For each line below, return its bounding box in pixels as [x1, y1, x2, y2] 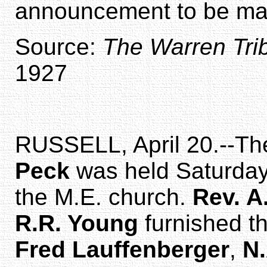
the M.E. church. [15, 184, 193, 210]
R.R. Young [15, 210, 138, 236]
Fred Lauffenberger [15, 236, 229, 262]
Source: [15, 33, 103, 60]
